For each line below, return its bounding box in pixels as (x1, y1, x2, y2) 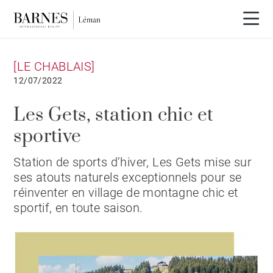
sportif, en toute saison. (13, 200, 143, 215)
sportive (13, 125, 82, 148)
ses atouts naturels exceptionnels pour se (13, 170, 242, 185)
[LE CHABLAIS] (13, 59, 95, 74)
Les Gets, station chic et (13, 104, 214, 127)
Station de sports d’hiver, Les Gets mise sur (13, 155, 252, 169)
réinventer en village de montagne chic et (13, 185, 238, 200)
